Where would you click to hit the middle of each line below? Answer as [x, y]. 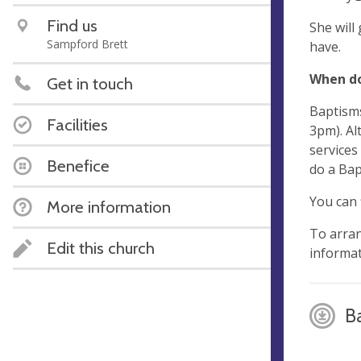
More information [109, 207]
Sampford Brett [87, 44]
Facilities [77, 124]
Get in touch [90, 83]
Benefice [78, 166]
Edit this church [101, 248]
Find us [72, 25]
